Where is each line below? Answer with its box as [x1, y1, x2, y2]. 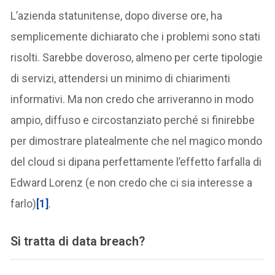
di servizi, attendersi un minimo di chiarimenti [10, 71, 231, 85]
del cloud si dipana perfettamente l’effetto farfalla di [10, 155, 262, 168]
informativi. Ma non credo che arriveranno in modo [10, 92, 254, 106]
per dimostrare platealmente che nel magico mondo [10, 134, 263, 147]
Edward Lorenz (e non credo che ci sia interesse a [10, 176, 253, 189]
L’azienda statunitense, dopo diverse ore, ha [10, 9, 223, 22]
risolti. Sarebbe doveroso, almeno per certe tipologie [10, 50, 263, 64]
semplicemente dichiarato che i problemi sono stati [10, 29, 261, 43]
